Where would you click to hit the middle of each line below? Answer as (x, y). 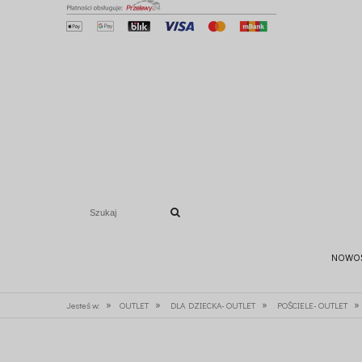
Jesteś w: (83, 305)
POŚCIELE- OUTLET (312, 305)
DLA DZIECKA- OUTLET (213, 305)
